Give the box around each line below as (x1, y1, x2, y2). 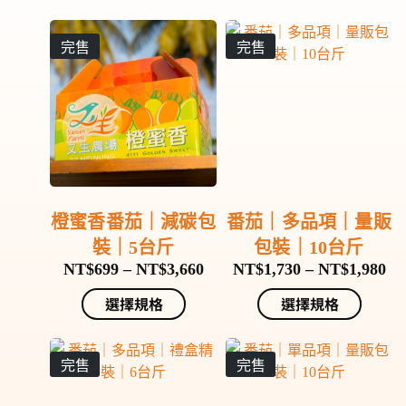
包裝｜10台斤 (254, 237, 364, 257)
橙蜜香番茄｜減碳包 (51, 211, 216, 232)
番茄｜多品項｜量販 (227, 211, 391, 232)
